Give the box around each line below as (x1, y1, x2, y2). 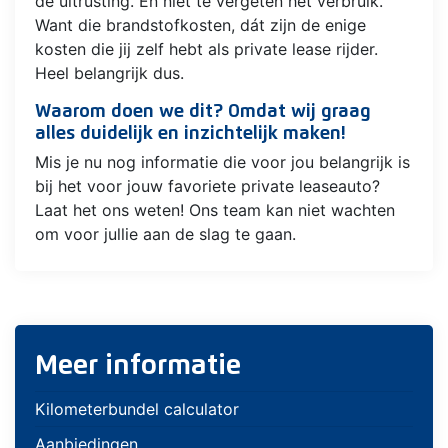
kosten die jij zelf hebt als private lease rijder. (35, 39, 378, 60)
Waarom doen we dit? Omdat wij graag (35, 102, 371, 122)
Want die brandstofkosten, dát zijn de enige (35, 15, 366, 36)
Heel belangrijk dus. (35, 63, 184, 84)
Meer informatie (35, 351, 241, 380)
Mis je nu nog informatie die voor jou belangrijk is (35, 151, 410, 172)
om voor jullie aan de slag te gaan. (35, 223, 296, 244)
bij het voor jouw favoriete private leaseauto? (35, 175, 380, 196)
